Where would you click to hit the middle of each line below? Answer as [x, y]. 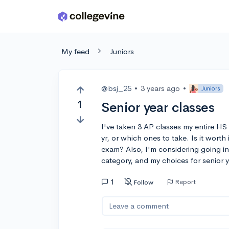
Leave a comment [139, 206]
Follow [144, 182]
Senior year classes [158, 108]
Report [186, 181]
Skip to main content [47, 19]
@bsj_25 [117, 88]
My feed [75, 51]
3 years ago [161, 88]
